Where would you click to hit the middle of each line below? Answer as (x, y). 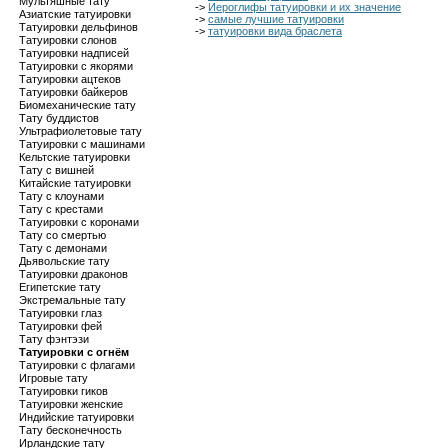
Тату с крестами (61, 209)
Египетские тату (60, 287)
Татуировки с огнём (74, 352)
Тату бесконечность (70, 430)
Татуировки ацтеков (70, 79)
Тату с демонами (63, 248)
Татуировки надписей (74, 53)
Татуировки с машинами (82, 144)
